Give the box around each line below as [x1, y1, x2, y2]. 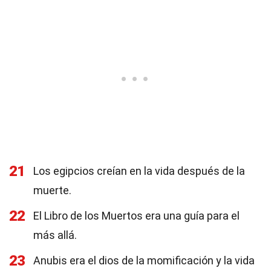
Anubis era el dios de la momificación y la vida [33, 254, 255, 267]
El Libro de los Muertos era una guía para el [33, 209, 240, 222]
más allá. [33, 229, 77, 241]
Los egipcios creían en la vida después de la [33, 165, 245, 177]
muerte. [33, 184, 71, 197]
